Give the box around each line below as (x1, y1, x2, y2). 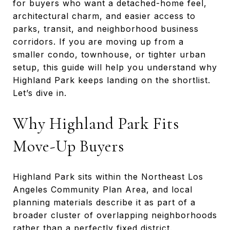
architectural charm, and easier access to (13, 11, 196, 21)
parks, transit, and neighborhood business (13, 24, 199, 34)
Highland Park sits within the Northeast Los (13, 171, 203, 182)
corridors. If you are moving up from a (13, 36, 184, 47)
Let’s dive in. (13, 88, 67, 98)
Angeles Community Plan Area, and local (13, 184, 193, 195)
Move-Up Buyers (13, 136, 124, 156)
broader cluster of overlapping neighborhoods (13, 209, 217, 220)
